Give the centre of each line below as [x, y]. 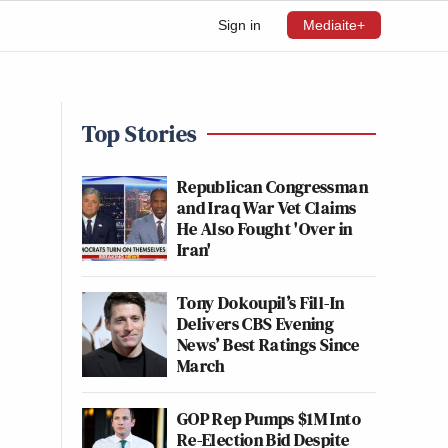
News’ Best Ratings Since [268, 344]
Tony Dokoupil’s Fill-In [261, 302]
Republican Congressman [272, 186]
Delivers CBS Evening [256, 323]
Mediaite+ [334, 25]
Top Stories [139, 133]
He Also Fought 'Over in [265, 228]
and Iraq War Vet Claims [267, 207]
